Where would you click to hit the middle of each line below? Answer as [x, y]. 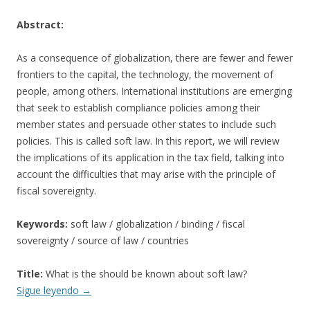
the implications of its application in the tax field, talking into [151, 157]
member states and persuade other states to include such [146, 124]
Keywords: [42, 224]
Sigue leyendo [49, 290]
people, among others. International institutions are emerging [154, 91]
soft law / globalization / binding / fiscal [156, 224]
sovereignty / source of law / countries [103, 240]
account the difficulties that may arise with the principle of [146, 174]
